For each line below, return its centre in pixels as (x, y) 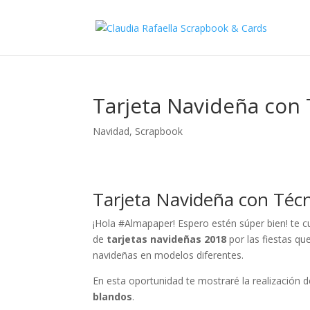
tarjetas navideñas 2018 (167, 239)
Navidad (111, 131)
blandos (113, 297)
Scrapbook (159, 131)
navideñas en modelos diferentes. (168, 255)
